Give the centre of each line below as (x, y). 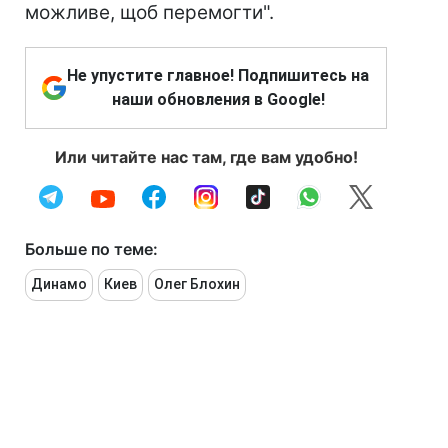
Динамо (59, 284)
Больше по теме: (91, 249)
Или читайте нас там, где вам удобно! (206, 157)
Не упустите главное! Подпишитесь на (218, 75)
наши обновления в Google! (218, 99)
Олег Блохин (197, 284)
